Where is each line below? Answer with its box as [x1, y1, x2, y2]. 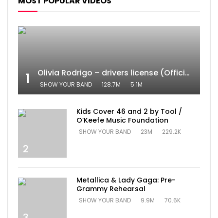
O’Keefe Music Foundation [76, 115, 168, 126]
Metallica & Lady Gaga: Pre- [76, 175, 176, 185]
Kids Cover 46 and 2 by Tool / [76, 107, 182, 117]
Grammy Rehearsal [76, 184, 145, 194]
